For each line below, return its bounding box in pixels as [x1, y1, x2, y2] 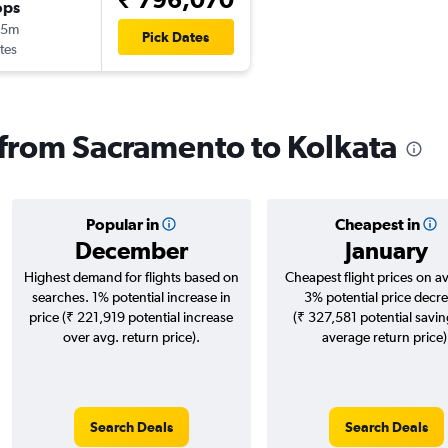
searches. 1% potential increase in [31, 289, 231, 306]
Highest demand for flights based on [23, 269, 239, 286]
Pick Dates [142, 29, 209, 46]
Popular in [85, 215, 159, 234]
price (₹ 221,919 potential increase [29, 309, 233, 326]
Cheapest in [334, 215, 420, 234]
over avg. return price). [62, 329, 200, 346]
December [74, 236, 188, 265]
